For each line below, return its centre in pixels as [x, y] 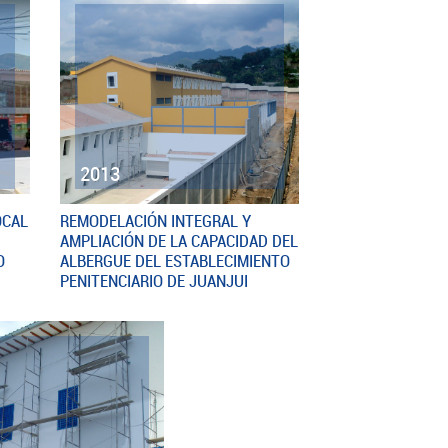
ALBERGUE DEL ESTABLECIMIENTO [174, 260]
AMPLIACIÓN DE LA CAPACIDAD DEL [178, 240]
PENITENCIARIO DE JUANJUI [153, 280]
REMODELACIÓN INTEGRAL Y [155, 220]
